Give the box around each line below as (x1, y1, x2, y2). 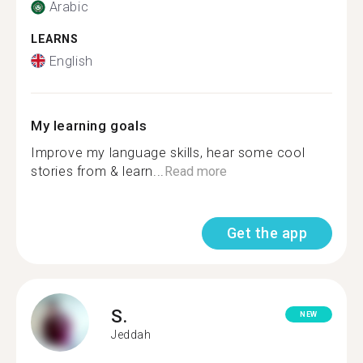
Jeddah (111, 328, 152, 341)
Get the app (226, 224, 307, 241)
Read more (164, 163, 227, 179)
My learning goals (31, 117, 147, 134)
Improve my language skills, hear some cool (31, 144, 305, 160)
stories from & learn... (31, 163, 164, 179)
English (49, 53, 93, 69)
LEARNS (31, 32, 79, 46)
